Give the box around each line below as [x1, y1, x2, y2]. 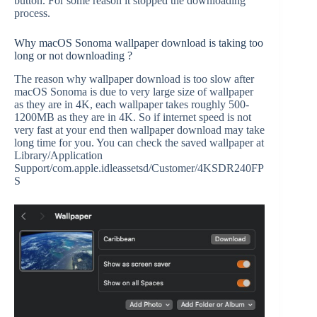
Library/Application [14, 149, 103, 161]
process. [14, 7, 50, 19]
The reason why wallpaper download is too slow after [14, 72, 254, 85]
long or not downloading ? [14, 50, 132, 62]
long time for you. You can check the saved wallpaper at [14, 136, 264, 149]
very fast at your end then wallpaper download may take [14, 123, 265, 136]
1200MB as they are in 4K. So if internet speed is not [14, 110, 251, 123]
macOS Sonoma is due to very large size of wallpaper [14, 85, 253, 98]
